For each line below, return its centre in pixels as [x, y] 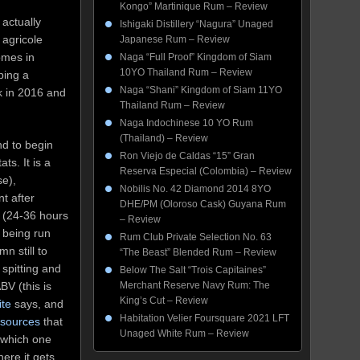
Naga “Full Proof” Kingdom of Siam [196, 57]
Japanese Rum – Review [175, 39]
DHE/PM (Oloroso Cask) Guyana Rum [203, 204]
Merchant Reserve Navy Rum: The [195, 285]
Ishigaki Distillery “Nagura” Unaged [196, 24]
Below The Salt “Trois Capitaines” [193, 270]
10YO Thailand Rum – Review [186, 72]
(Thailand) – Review [164, 138]
